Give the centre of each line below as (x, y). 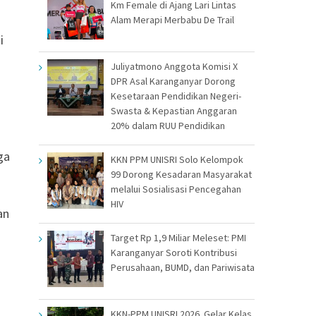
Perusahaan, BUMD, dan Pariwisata (183, 267)
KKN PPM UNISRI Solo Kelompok (177, 159)
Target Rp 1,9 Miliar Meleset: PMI (178, 237)
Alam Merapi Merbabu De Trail (172, 19)
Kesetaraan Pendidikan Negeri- (176, 96)
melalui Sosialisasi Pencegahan (176, 189)
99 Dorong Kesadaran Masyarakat (181, 174)
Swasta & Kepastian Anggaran (174, 110)
